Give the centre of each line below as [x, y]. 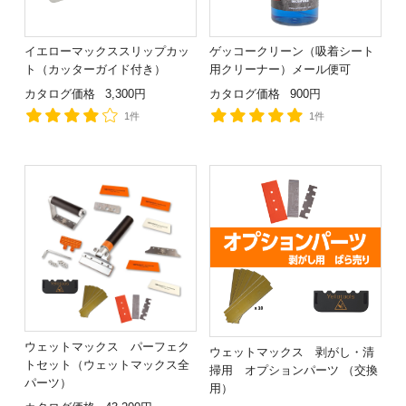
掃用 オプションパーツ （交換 [294, 370]
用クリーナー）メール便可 [280, 69]
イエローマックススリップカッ [107, 51]
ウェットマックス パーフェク [107, 346]
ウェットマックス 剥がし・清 [292, 352]
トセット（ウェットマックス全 [107, 364]
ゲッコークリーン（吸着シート [292, 51]
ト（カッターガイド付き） [95, 69]
